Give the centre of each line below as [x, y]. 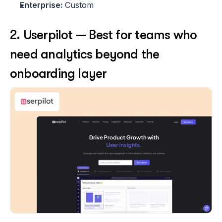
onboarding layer [58, 74]
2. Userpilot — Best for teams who [104, 35]
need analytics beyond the [85, 55]
